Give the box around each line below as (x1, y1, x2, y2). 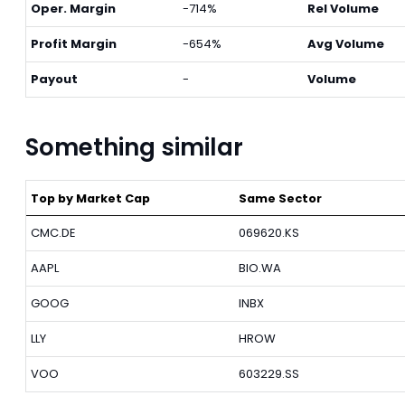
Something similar (25, 131, 243, 164)
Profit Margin (31, 35, 117, 52)
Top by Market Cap (31, 191, 150, 206)
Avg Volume (307, 35, 384, 52)
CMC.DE (31, 224, 76, 241)
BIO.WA (238, 259, 281, 277)
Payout (31, 71, 78, 88)
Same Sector (238, 191, 322, 206)
